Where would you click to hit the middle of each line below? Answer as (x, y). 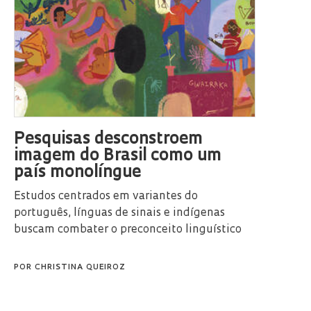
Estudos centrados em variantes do (106, 196)
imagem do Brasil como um (118, 156)
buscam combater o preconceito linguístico (128, 229)
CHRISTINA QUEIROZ (80, 267)
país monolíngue (77, 173)
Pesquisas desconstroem (108, 139)
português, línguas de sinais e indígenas (119, 213)
